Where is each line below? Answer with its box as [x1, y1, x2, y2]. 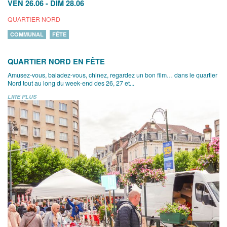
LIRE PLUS [8, 93, 36, 100]
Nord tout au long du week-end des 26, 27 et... [8, 79, 134, 87]
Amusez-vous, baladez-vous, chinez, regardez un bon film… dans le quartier [8, 70, 217, 79]
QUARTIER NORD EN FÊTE [8, 56, 105, 66]
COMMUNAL [10, 30, 44, 38]
